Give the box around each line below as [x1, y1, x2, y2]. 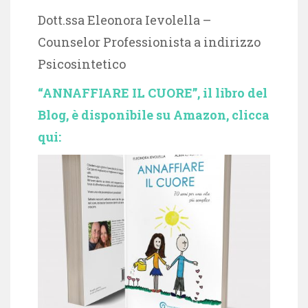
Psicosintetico [38, 55, 126, 72]
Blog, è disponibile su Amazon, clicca [38, 106, 269, 123]
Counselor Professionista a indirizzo [38, 33, 261, 50]
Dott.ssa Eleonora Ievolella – [38, 11, 211, 28]
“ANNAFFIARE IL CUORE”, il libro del [38, 84, 267, 101]
